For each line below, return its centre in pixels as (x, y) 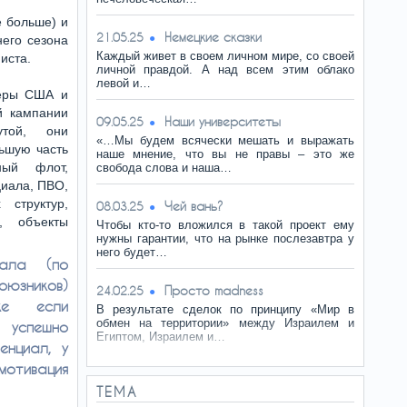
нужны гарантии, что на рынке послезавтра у (225, 238)
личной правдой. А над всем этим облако (225, 69)
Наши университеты (223, 121)
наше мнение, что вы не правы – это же (225, 154)
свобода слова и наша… (164, 168)
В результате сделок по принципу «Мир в (225, 309)
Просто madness (214, 290)
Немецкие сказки (213, 37)
